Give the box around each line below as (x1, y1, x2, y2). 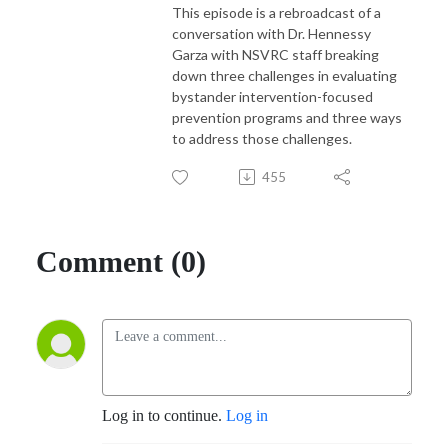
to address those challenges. (172, 129, 352, 147)
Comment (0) (36, 244, 206, 278)
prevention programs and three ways (172, 108, 402, 126)
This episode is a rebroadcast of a (172, 3, 381, 21)
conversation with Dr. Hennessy (172, 24, 371, 42)
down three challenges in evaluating (172, 66, 397, 84)
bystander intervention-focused (172, 87, 373, 105)
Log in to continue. (102, 406, 226, 424)
